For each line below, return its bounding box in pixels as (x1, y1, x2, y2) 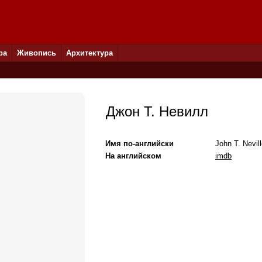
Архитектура (66, 49, 113, 57)
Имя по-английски (105, 139, 174, 148)
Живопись (17, 49, 56, 57)
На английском (105, 151, 161, 160)
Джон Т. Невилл (106, 104, 208, 119)
